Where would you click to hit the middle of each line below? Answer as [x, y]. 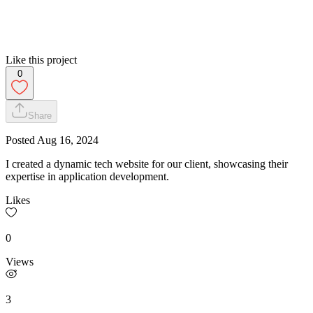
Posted [21, 140]
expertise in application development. [87, 176]
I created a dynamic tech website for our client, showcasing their [147, 163]
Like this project [41, 59]
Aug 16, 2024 [68, 140]
